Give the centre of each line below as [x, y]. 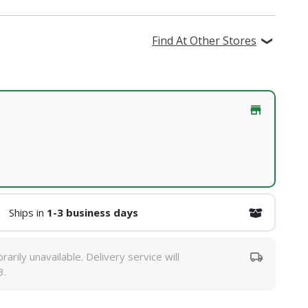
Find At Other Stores [204, 41]
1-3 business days [92, 213]
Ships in [27, 213]
